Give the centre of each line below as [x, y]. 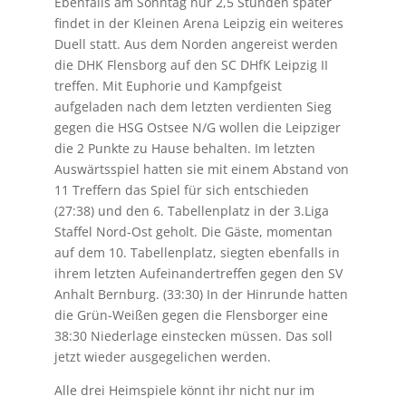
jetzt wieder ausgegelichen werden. [162, 356]
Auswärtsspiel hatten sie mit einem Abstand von [201, 169]
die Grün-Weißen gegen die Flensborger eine [191, 314]
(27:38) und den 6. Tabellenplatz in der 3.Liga [191, 210]
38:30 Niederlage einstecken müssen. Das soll [193, 335]
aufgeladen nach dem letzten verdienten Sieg [193, 106]
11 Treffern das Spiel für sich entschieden [181, 189]
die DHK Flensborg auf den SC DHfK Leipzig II [191, 64]
